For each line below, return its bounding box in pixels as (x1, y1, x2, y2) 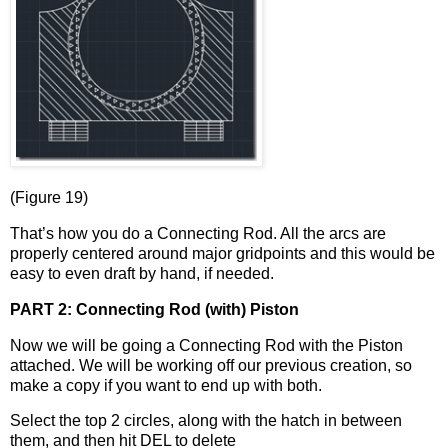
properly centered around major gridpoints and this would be (10, 244, 435, 262)
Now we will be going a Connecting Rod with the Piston (10, 336, 403, 354)
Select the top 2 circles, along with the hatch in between (10, 412, 402, 430)
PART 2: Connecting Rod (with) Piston (10, 300, 299, 318)
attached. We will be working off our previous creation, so (10, 356, 412, 374)
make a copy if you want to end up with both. (10, 376, 322, 394)
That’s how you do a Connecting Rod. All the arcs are (10, 224, 386, 242)
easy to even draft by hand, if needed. (10, 264, 274, 282)
